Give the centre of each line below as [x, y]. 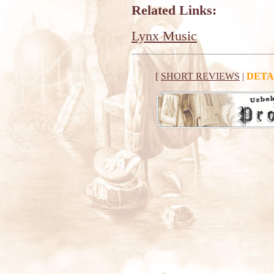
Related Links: [174, 10]
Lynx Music [164, 36]
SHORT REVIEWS [200, 76]
